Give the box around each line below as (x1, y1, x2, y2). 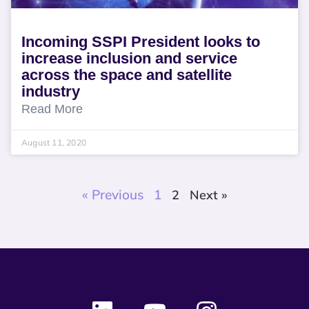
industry (21, 83, 80, 100)
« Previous (82, 186, 143, 203)
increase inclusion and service (21, 50, 237, 67)
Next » (190, 187, 227, 203)
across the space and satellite (21, 66, 232, 83)
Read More (21, 102, 83, 116)
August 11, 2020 (21, 137, 86, 148)
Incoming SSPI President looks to (21, 33, 260, 50)
